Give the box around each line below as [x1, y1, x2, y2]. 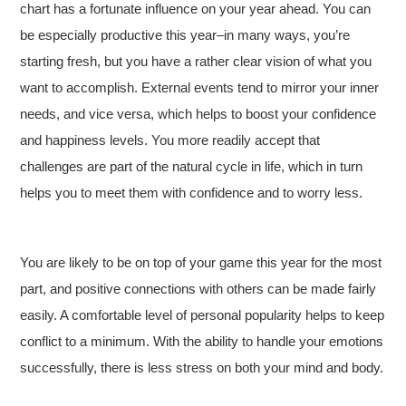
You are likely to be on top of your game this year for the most [20, 255, 382, 270]
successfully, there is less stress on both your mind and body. [20, 360, 384, 375]
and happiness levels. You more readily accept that [20, 132, 321, 148]
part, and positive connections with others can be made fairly [20, 281, 377, 296]
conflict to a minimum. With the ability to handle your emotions [20, 333, 384, 349]
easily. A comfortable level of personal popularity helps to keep [20, 307, 385, 323]
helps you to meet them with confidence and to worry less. [20, 185, 363, 200]
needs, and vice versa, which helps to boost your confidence [20, 106, 377, 121]
